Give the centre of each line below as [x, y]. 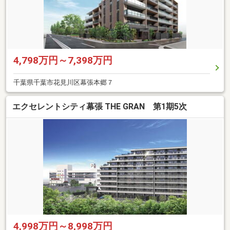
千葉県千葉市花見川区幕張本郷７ [63, 82]
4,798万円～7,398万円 [63, 60]
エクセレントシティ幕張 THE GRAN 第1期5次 [100, 107]
